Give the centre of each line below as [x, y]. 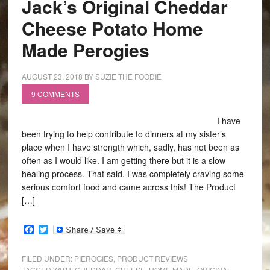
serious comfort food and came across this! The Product [128, 187]
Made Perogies [85, 50]
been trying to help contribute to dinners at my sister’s [124, 134]
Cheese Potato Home [112, 28]
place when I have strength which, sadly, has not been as [130, 147]
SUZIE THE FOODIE [128, 76]
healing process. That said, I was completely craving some [133, 174]
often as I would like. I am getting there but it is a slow [123, 160]
